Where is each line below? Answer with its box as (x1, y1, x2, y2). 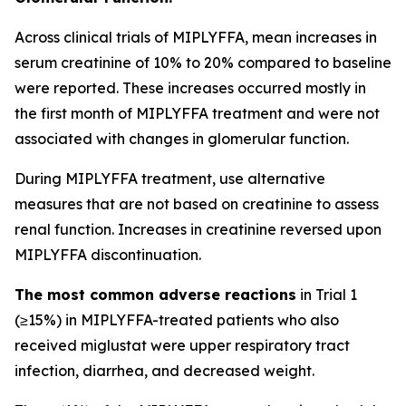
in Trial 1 (296, 285, 357, 304)
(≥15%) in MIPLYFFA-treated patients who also (14, 311, 339, 329)
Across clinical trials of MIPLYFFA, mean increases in (14, 28, 377, 46)
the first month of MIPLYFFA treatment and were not (14, 104, 380, 122)
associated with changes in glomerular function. (14, 130, 349, 148)
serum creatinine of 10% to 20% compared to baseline (14, 53, 391, 72)
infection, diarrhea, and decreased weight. (14, 362, 314, 380)
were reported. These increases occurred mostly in (14, 79, 366, 97)
